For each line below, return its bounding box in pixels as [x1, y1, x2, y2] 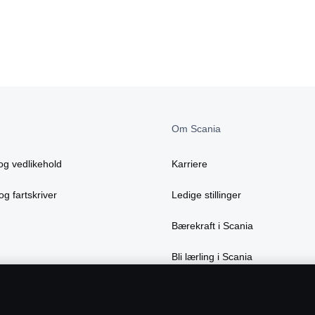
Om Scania [172, 123, 221, 135]
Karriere [172, 158, 207, 170]
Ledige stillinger [172, 189, 241, 201]
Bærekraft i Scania [172, 220, 253, 232]
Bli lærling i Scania [172, 251, 252, 263]
